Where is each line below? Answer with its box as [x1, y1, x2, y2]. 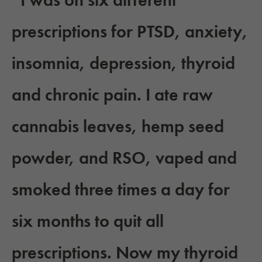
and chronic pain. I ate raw [12, 84, 213, 106]
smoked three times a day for [12, 178, 230, 201]
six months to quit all [12, 210, 164, 233]
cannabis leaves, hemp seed [12, 115, 224, 138]
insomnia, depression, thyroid [12, 52, 235, 75]
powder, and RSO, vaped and [12, 147, 237, 170]
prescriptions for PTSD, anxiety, [12, 20, 248, 43]
